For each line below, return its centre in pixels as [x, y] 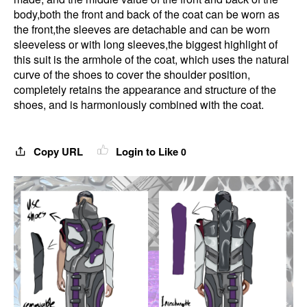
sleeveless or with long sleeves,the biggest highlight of [146, 44]
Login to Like [147, 151]
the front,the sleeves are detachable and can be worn [142, 29]
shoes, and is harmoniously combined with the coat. [139, 105]
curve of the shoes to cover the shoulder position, [132, 74]
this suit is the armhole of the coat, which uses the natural [151, 59]
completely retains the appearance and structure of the [145, 89]
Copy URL [58, 151]
